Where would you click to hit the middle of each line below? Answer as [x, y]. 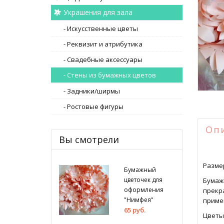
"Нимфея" [139, 200]
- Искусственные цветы [101, 28]
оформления [144, 190]
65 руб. [135, 210]
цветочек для [143, 180]
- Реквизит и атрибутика [103, 44]
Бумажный [140, 170]
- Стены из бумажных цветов [110, 75]
